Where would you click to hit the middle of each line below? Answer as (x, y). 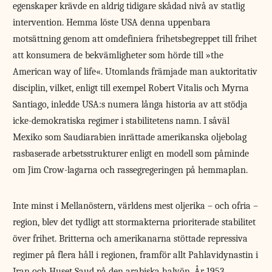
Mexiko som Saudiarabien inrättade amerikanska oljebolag (130, 137)
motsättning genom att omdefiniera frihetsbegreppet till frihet (135, 39)
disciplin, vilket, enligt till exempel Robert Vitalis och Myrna (131, 88)
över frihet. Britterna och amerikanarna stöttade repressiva (131, 238)
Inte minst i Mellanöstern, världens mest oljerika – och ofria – (136, 206)
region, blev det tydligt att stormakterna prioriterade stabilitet (134, 222)
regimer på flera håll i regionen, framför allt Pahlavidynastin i (136, 255)
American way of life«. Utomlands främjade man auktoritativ (135, 71)
